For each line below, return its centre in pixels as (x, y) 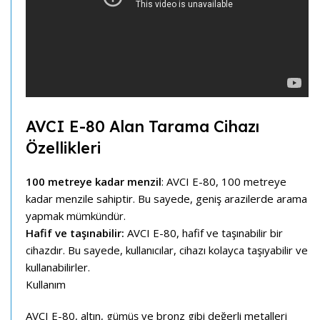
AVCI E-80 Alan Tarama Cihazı (142, 127)
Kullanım (46, 285)
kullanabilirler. (58, 267)
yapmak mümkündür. (76, 216)
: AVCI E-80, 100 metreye (224, 182)
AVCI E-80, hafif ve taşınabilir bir (204, 233)
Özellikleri (63, 148)
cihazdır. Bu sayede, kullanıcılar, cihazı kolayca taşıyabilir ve (167, 250)
